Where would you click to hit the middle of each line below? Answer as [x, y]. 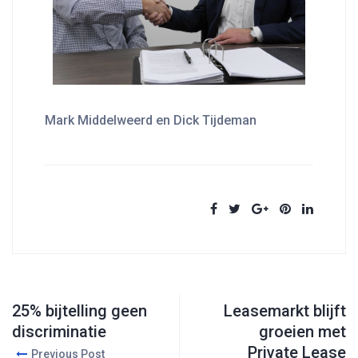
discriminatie [59, 332]
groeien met [302, 332]
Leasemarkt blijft [285, 311]
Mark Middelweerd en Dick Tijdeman [151, 121]
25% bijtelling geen [80, 311]
